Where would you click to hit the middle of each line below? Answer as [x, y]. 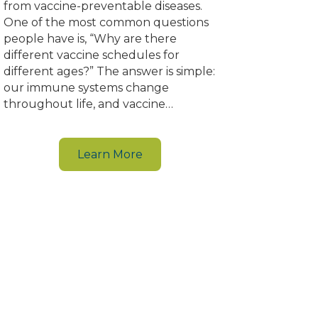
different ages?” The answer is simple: [109, 71]
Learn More [110, 154]
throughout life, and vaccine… [88, 104]
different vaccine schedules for [91, 55]
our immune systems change [86, 87]
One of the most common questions [106, 22]
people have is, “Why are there [90, 38]
